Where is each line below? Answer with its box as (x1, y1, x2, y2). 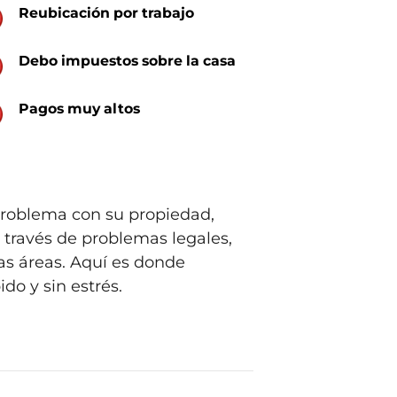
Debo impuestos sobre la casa (19, 51, 237, 69)
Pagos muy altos (19, 99, 141, 117)
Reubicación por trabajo (19, 4, 195, 21)
